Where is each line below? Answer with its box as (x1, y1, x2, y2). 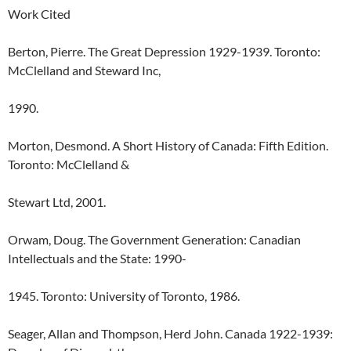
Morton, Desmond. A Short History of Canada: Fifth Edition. (8, 138, 328, 153)
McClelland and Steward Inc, (8, 63, 163, 78)
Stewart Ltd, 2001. (8, 194, 106, 209)
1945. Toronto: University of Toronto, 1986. (8, 288, 242, 303)
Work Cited (8, 6, 71, 21)
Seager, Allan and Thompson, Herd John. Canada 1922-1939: (8, 326, 333, 341)
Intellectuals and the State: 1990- (8, 251, 186, 266)
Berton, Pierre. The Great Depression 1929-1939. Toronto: (8, 44, 320, 59)
